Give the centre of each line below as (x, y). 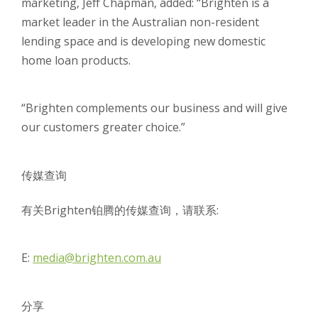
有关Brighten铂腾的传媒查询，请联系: (120, 210)
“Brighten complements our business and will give (154, 108)
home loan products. (76, 60)
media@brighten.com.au (97, 258)
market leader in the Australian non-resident (140, 22)
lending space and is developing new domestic (143, 41)
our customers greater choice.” (103, 127)
